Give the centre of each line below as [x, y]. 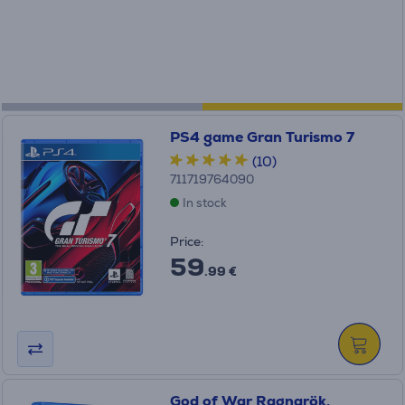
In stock [204, 203]
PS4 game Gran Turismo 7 [262, 137]
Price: [186, 241]
